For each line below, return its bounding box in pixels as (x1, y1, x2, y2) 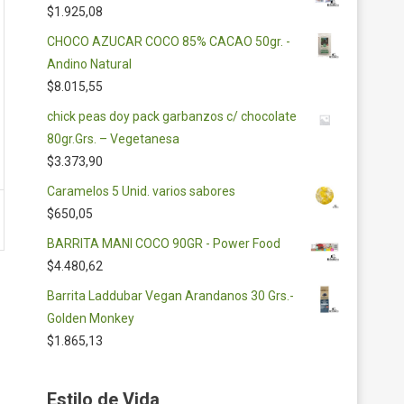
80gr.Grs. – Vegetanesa (47, 132, 179, 146)
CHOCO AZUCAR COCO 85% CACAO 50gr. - (47, 34, 290, 49)
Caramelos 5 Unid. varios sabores (47, 184, 235, 198)
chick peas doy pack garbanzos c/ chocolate (47, 109, 297, 124)
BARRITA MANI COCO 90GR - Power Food (47, 236, 280, 251)
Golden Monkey (47, 311, 134, 326)
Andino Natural (47, 57, 132, 71)
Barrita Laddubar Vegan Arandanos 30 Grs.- (47, 289, 294, 303)
